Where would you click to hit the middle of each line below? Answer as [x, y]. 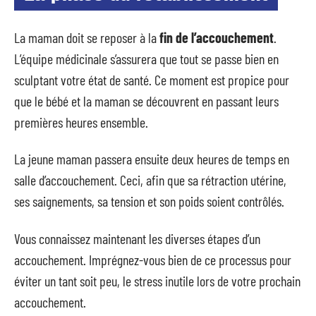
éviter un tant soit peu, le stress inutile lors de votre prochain [157, 280]
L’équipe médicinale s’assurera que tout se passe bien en [146, 58]
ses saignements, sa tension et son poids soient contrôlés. [149, 201]
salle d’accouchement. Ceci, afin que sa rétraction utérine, [150, 180]
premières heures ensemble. [81, 122]
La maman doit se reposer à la [87, 37]
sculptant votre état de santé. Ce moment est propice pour [152, 79]
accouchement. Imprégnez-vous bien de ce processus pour [153, 259]
